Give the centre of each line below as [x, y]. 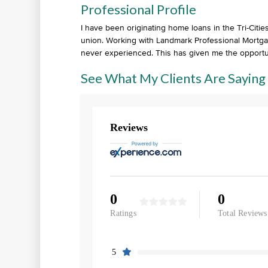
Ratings [123, 213]
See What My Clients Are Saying [173, 78]
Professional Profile [139, 9]
